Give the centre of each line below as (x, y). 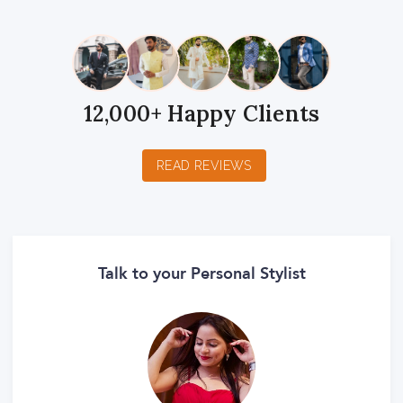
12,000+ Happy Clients (201, 114)
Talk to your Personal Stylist (201, 274)
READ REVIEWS (204, 166)
